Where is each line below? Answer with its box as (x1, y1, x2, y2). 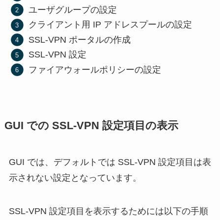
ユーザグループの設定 (28, 4, 117, 15)
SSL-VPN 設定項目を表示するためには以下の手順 (8, 206, 208, 216)
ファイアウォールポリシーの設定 (28, 64, 162, 75)
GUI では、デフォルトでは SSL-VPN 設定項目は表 (8, 157, 211, 167)
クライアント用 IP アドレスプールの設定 (28, 20, 192, 30)
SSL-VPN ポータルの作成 (28, 34, 131, 45)
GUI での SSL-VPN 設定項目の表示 (4, 119, 178, 132)
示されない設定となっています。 (8, 172, 141, 183)
